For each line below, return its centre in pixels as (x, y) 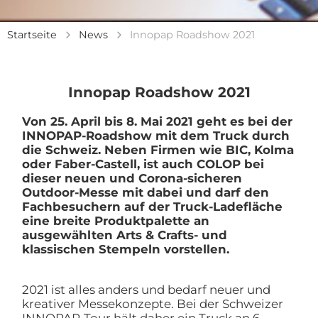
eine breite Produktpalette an (115, 220)
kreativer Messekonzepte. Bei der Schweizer (152, 303)
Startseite (32, 34)
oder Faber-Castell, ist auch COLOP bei (143, 164)
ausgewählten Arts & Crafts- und (124, 235)
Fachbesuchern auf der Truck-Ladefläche (152, 206)
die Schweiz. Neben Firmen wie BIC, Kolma (158, 149)
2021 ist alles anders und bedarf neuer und (146, 289)
